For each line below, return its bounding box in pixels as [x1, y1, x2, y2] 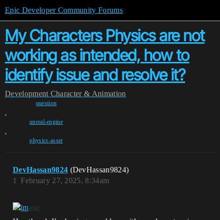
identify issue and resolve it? [5, 65, 185, 84]
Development [5, 89, 49, 98]
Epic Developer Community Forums [5, 6, 123, 14]
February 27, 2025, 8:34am [21, 176, 110, 185]
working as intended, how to [5, 46, 190, 65]
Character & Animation [50, 89, 126, 98]
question [35, 100, 57, 107]
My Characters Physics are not [5, 26, 205, 45]
